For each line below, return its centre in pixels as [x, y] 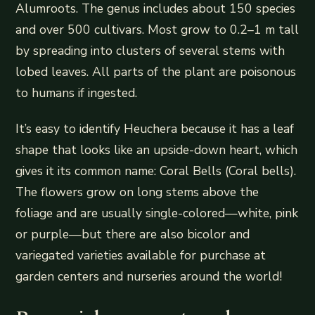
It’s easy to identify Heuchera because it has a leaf [155, 128]
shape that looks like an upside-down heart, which [157, 149]
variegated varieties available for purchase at [141, 255]
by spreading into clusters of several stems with [150, 50]
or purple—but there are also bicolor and [133, 234]
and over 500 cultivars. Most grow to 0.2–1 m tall [157, 29]
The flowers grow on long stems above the [137, 192]
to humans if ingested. [77, 92]
